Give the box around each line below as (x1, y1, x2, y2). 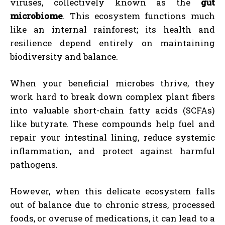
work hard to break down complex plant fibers (10, 90, 215, 102)
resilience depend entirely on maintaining (10, 37, 215, 49)
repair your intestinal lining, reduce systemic (10, 131, 215, 143)
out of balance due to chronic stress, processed (10, 198, 215, 210)
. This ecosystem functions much (63, 10, 215, 22)
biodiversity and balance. (10, 50, 118, 62)
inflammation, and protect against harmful (10, 145, 215, 157)
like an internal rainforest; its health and (10, 23, 215, 35)
